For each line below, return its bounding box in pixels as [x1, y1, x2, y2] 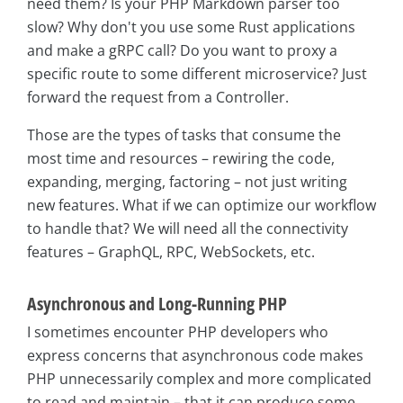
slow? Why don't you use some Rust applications [27, 16, 355, 37]
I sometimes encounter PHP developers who [27, 321, 328, 342]
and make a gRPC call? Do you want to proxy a [27, 40, 337, 60]
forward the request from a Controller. [27, 86, 289, 107]
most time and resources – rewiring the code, [27, 148, 335, 168]
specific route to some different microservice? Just [27, 63, 367, 84]
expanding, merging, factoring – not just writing [27, 171, 347, 192]
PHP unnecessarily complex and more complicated [27, 368, 372, 389]
